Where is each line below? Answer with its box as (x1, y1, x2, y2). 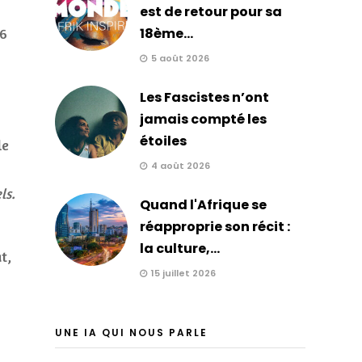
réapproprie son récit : (139, 217, 290, 236)
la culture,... (139, 238, 220, 258)
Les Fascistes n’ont (139, 87, 269, 107)
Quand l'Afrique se (139, 195, 267, 214)
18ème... (139, 23, 193, 43)
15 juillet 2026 (150, 266, 216, 280)
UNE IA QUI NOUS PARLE (54, 325, 208, 339)
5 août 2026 (150, 51, 209, 65)
